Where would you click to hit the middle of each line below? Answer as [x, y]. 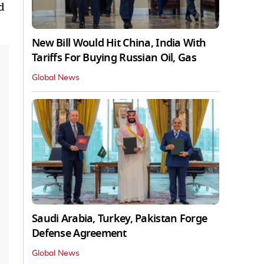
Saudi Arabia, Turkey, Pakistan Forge [120, 218]
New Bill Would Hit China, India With [119, 43]
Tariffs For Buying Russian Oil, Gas [114, 57]
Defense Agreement [79, 233]
